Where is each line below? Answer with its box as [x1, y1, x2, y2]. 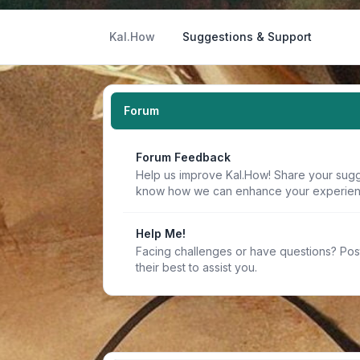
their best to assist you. [136, 260, 257, 274]
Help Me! [136, 227, 186, 240]
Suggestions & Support [182, 30, 312, 43]
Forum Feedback [136, 150, 231, 164]
